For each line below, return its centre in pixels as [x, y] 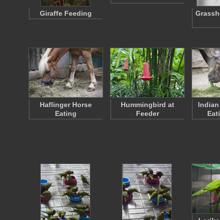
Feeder [147, 113]
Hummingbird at [147, 105]
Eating [66, 113]
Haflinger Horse [66, 105]
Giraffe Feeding [66, 13]
